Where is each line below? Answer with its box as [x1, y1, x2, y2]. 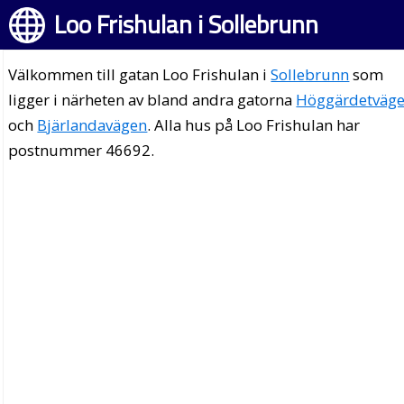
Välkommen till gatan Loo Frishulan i [8, 64, 271, 85]
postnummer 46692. [8, 140, 155, 161]
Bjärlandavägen [37, 115, 148, 135]
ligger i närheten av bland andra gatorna [8, 89, 297, 110]
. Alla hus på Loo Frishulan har [147, 115, 361, 135]
